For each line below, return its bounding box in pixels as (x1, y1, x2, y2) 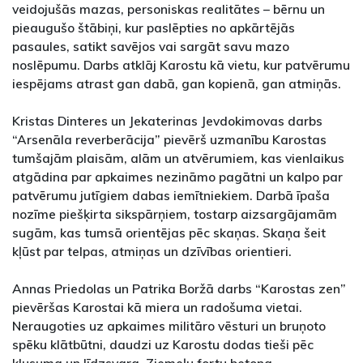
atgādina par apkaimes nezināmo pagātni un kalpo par (12, 168, 343, 185)
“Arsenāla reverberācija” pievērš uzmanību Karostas (12, 130, 327, 147)
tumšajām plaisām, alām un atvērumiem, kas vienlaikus (12, 149, 344, 166)
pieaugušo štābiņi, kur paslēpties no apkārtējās (12, 19, 295, 36)
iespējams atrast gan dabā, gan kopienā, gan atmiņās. (12, 75, 341, 92)
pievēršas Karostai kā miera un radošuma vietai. (12, 298, 302, 315)
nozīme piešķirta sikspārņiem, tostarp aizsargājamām (12, 205, 337, 222)
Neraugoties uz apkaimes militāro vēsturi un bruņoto (12, 317, 326, 334)
